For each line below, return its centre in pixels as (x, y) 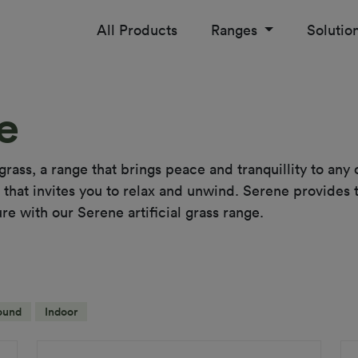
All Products (137, 29)
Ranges (236, 29)
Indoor (61, 311)
